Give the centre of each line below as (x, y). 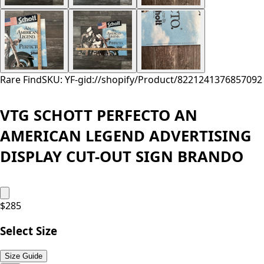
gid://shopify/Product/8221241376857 (162, 80)
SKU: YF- (60, 80)
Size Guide (24, 256)
